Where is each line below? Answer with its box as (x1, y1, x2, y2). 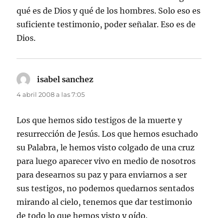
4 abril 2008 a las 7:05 (17, 90, 85, 98)
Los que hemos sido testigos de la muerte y (17, 115, 182, 125)
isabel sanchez (37, 74, 94, 84)
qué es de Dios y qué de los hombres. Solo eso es (17, 5, 201, 16)
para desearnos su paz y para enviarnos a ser (17, 169, 187, 180)
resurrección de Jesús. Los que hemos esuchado (17, 128, 199, 139)
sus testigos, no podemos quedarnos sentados (17, 183, 195, 193)
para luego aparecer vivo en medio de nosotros (17, 156, 196, 166)
